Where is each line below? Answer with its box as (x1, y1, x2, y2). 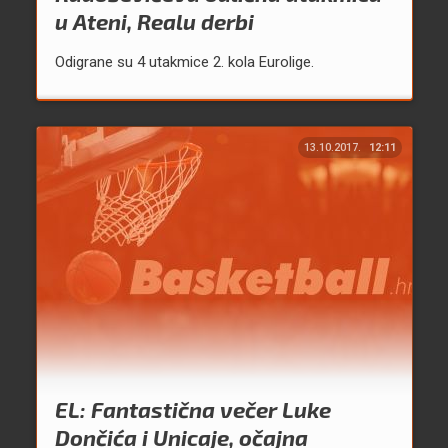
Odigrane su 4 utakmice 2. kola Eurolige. (54, 53, 314, 72)
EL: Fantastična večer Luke (54, 396, 331, 423)
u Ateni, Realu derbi (54, 8, 254, 35)
